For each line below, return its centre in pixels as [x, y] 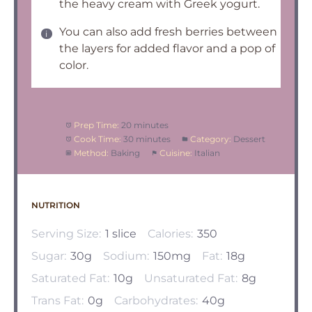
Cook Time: [97, 139]
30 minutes [147, 139]
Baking [125, 153]
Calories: [170, 234]
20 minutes [145, 125]
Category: [210, 139]
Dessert [249, 139]
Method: [91, 153]
